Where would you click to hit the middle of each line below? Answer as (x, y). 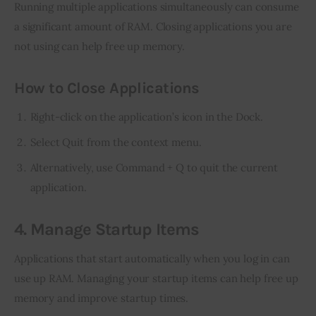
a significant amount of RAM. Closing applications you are (154, 27)
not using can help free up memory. (99, 47)
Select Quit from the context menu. (116, 142)
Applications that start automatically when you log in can (153, 259)
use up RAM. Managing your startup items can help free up (158, 279)
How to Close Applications (107, 88)
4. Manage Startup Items (107, 229)
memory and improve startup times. (102, 298)
